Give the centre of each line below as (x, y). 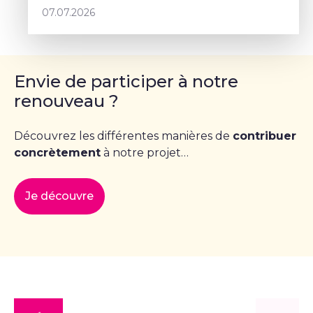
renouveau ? (66, 101)
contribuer (264, 136)
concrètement (57, 153)
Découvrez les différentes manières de (123, 136)
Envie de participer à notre (126, 82)
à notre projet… (145, 153)
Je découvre (59, 196)
